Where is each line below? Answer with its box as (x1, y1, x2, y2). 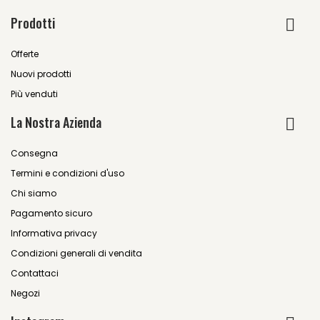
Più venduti (11, 88, 58, 101)
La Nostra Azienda (11, 113, 101, 132)
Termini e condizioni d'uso (11, 167, 124, 180)
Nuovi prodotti (11, 68, 71, 81)
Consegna (11, 147, 58, 160)
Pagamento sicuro (11, 207, 92, 220)
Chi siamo (11, 187, 56, 200)
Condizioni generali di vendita (11, 247, 142, 260)
